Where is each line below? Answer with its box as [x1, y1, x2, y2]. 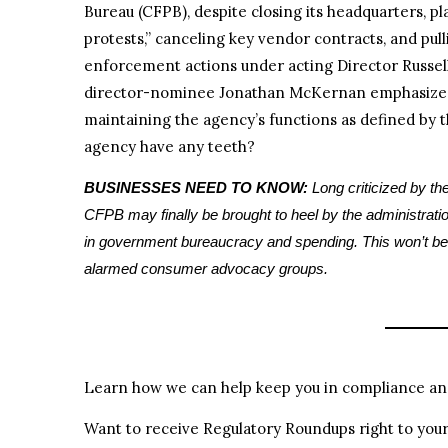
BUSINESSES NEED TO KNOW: [84, 178, 312, 196]
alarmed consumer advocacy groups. [84, 259, 328, 277]
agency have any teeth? [84, 136, 255, 156]
